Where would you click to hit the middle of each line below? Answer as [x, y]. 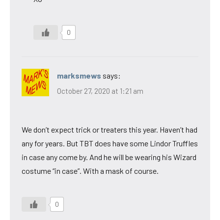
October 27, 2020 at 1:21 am [100, 91]
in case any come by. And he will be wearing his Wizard [109, 157]
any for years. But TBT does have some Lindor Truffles [110, 143]
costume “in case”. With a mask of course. [90, 171]
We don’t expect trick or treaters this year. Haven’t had [110, 130]
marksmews [79, 75]
